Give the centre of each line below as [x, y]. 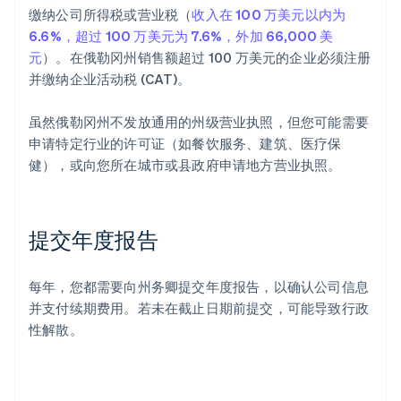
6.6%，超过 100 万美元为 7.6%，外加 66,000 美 [181, 36]
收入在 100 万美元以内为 [269, 15]
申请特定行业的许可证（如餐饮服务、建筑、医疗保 [185, 144]
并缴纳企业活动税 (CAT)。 [110, 79]
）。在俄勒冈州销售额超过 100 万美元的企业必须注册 [207, 58]
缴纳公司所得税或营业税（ [111, 15]
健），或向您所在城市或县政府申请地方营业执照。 [185, 165]
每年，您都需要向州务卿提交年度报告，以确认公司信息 [199, 287]
